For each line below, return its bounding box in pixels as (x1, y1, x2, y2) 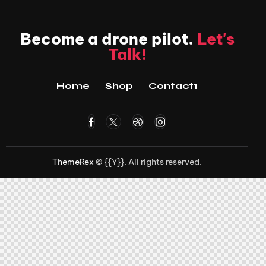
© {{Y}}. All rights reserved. (94, 156, 202, 167)
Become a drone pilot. (20, 28, 197, 49)
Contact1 (148, 80, 198, 92)
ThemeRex (52, 156, 94, 167)
